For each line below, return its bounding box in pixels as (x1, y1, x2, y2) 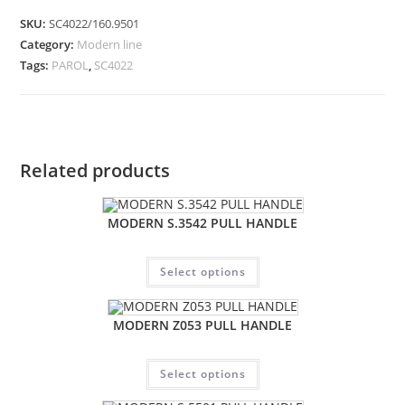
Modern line (77, 36, 143, 53)
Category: (20, 36, 78, 53)
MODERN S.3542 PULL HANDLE (108, 214, 297, 232)
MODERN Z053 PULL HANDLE (113, 316, 292, 334)
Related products (20, 158, 171, 184)
